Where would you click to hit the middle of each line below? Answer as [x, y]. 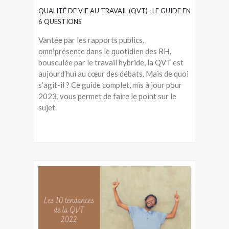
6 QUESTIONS [60, 22]
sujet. [48, 108]
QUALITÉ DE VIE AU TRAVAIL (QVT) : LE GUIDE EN [114, 11]
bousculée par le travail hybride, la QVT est [111, 63]
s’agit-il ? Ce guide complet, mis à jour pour [110, 85]
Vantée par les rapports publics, [91, 40]
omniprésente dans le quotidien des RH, [105, 51]
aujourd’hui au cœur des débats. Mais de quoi [113, 74]
